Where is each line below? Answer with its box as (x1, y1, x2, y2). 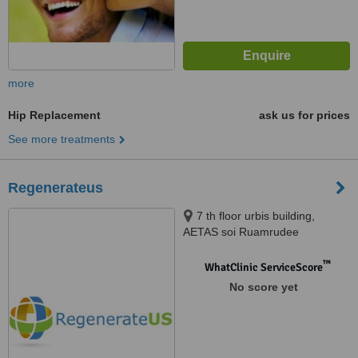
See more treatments (8, 133, 115, 145)
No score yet (229, 280, 298, 293)
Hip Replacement (8, 109, 101, 121)
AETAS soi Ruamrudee (183, 225, 299, 238)
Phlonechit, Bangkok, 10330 (183, 241, 324, 254)
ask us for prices (259, 109, 350, 121)
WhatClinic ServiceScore (204, 261, 323, 274)
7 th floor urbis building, (197, 209, 315, 222)
